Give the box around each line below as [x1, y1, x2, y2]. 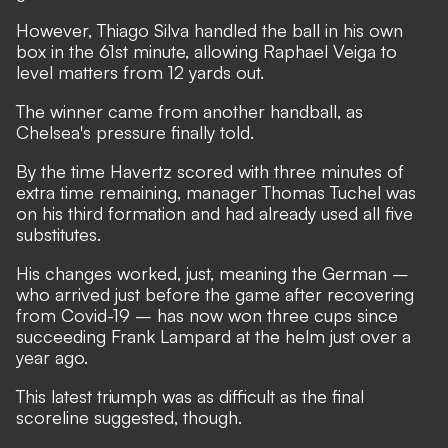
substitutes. [16, 223, 101, 245]
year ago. [16, 346, 88, 368]
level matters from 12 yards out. [16, 61, 264, 83]
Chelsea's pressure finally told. [16, 121, 254, 143]
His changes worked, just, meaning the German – [16, 262, 409, 284]
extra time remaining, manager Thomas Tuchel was [16, 181, 416, 203]
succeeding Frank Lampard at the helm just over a [16, 325, 411, 347]
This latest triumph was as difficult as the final [16, 385, 364, 407]
